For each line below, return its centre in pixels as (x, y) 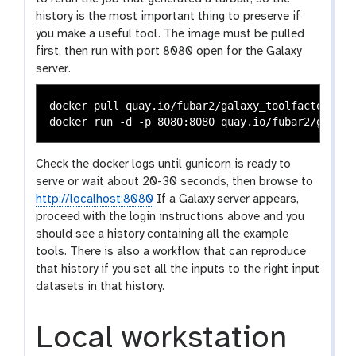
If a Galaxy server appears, (226, 200)
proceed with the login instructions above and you (170, 217)
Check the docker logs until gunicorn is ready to (164, 165)
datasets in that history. (101, 287)
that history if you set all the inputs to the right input (178, 270)
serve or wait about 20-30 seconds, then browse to (175, 182)
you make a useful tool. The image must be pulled (170, 35)
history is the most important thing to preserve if (168, 17)
